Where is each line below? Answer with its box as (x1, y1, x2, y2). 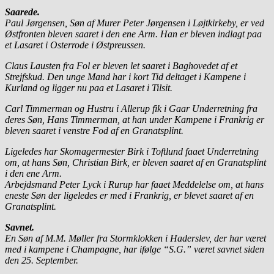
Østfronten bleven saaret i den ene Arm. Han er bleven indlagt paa (5, 28, 262, 39)
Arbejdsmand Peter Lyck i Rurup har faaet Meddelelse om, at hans (5, 179, 264, 190)
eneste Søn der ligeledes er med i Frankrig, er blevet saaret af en (5, 190, 254, 201)
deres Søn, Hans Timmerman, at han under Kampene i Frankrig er (5, 114, 264, 125)
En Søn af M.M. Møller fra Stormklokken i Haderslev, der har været (5, 232, 266, 243)
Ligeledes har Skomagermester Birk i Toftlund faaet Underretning (5, 146, 259, 157)
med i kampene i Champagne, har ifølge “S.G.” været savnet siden (5, 243, 264, 254)
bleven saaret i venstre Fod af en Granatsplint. (5, 125, 183, 136)
